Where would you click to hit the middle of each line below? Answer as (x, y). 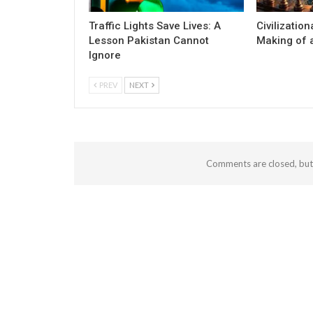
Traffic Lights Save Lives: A (155, 26)
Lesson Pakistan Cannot (149, 40)
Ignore (105, 55)
